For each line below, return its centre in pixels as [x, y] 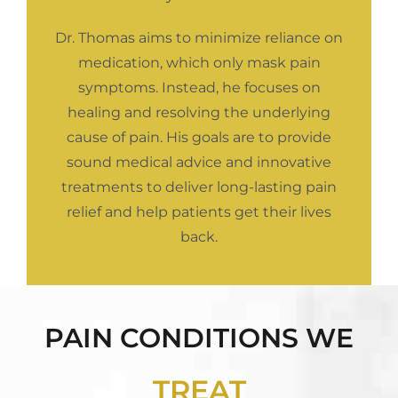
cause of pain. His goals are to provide [199, 137]
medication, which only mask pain [199, 62]
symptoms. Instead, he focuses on [199, 87]
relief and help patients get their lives [199, 211]
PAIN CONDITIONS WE [199, 338]
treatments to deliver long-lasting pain [199, 187]
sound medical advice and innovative [199, 162]
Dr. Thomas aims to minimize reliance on [199, 37]
